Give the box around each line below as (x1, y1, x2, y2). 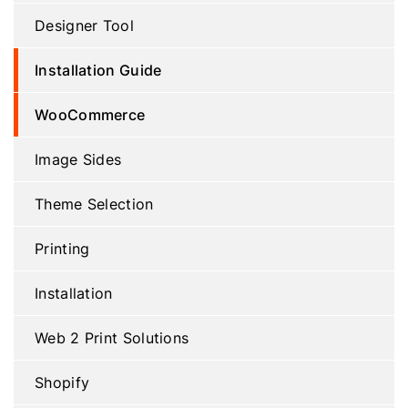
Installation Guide (35, 58, 162, 80)
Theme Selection (35, 193, 154, 214)
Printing (35, 238, 90, 259)
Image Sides (35, 148, 122, 169)
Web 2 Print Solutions (35, 327, 189, 348)
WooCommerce (35, 103, 146, 125)
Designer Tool (35, 15, 134, 36)
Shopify (35, 372, 90, 393)
